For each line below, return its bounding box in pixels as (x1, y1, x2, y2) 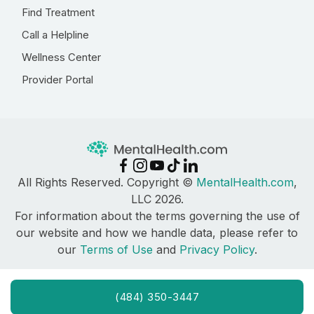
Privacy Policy (179, 243, 254, 257)
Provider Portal (22, 73, 93, 86)
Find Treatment (22, 6, 95, 19)
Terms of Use (79, 243, 153, 257)
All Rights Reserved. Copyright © (17, 175, 196, 190)
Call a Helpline (22, 28, 89, 41)
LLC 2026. (130, 192, 184, 207)
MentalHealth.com (196, 175, 294, 190)
